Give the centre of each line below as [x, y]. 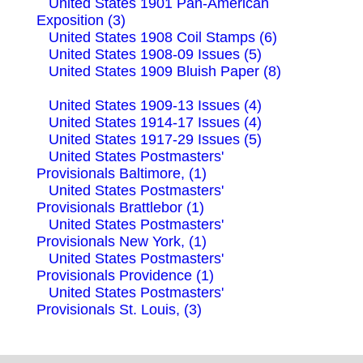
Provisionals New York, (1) [122, 241]
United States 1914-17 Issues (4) [155, 122]
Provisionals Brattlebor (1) [120, 207]
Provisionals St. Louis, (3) [119, 309]
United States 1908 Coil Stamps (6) [163, 37]
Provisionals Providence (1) [125, 275]
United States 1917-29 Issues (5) [155, 139]
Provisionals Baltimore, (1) [122, 173]
